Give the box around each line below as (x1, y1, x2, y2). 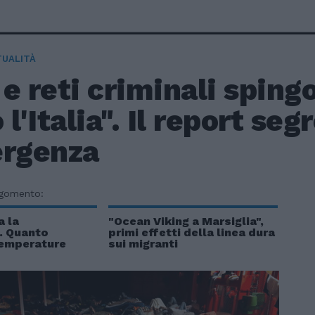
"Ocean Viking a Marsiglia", (108, 214, 264, 228)
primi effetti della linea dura (108, 226, 275, 239)
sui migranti (108, 237, 178, 250)
